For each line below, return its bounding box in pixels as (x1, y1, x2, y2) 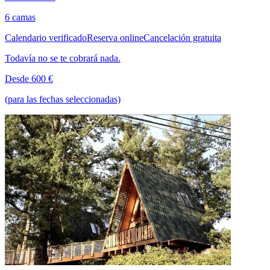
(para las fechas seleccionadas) (5, 94, 121, 105)
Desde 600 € (5, 74, 53, 84)
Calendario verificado (5, 33, 87, 43)
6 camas (5, 12, 36, 23)
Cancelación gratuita (143, 33, 221, 43)
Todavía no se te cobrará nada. (5, 53, 121, 64)
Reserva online (87, 33, 143, 43)
